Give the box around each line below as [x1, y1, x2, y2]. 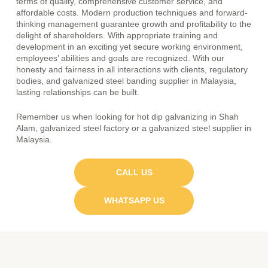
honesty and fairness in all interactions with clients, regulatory [16, 65, 248, 75]
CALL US [115, 168, 153, 178]
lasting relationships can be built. [16, 88, 140, 98]
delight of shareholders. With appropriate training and [16, 31, 218, 41]
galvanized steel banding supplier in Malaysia [63, 77, 234, 86]
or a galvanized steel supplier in [129, 124, 252, 133]
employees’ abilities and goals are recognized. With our [16, 54, 225, 63]
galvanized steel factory [40, 124, 130, 133]
